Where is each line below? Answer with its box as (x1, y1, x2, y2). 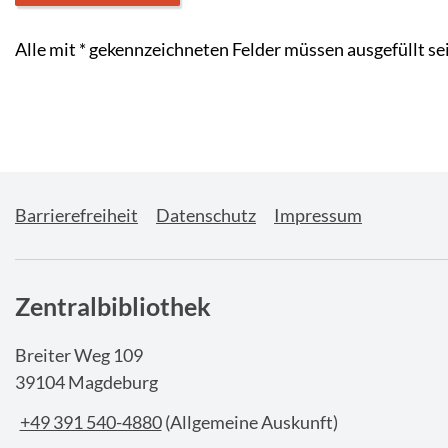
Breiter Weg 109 (15, 343, 143, 366)
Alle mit (15, 38, 79, 61)
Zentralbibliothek (15, 290, 211, 321)
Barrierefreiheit (15, 203, 138, 226)
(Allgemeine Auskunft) (164, 411, 338, 434)
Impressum (274, 203, 362, 226)
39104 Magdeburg (15, 370, 158, 393)
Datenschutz (156, 203, 256, 226)
